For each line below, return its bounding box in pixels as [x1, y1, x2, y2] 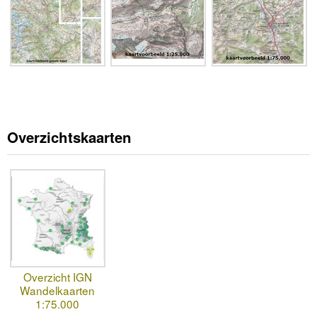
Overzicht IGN [23, 269, 92, 285]
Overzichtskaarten [7, 126, 132, 147]
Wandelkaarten [20, 282, 96, 299]
